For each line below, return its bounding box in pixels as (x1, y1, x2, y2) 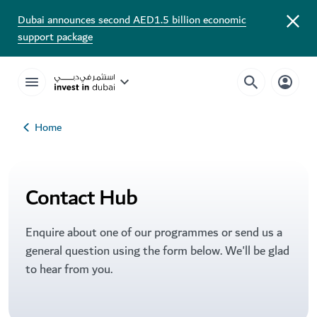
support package (18, 28, 93, 46)
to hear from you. (25, 259, 113, 279)
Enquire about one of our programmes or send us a (25, 222, 282, 243)
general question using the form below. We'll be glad (25, 241, 289, 261)
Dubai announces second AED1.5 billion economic (18, 11, 246, 29)
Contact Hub (25, 180, 137, 217)
